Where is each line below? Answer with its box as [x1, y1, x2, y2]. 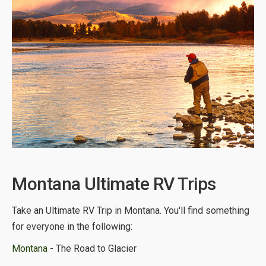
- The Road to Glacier [47, 242, 137, 254]
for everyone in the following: [12, 220, 132, 232]
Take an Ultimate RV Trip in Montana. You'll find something [12, 204, 249, 216]
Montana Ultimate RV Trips [12, 173, 216, 194]
